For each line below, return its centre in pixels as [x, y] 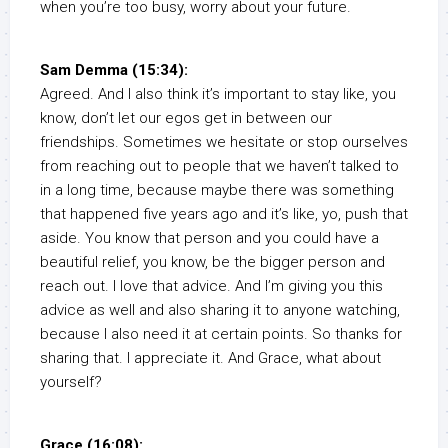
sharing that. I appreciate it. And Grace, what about [210, 358]
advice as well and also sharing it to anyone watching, [220, 310]
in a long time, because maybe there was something [217, 190]
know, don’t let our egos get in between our [186, 118]
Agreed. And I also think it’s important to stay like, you [218, 94]
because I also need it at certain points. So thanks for [221, 334]
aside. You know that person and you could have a [209, 238]
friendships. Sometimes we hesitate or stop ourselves [224, 142]
